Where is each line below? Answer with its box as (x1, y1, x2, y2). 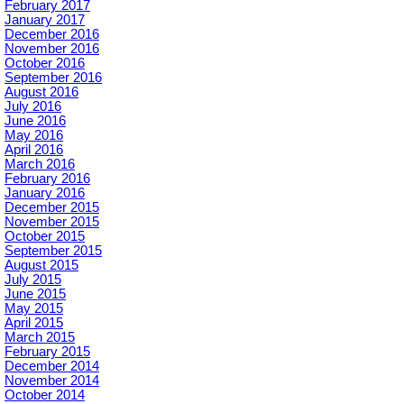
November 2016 (5, 41, 99, 57)
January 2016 (5, 186, 85, 201)
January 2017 (5, 13, 85, 28)
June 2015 (5, 287, 66, 302)
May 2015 (5, 301, 63, 317)
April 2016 (5, 142, 63, 158)
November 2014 (5, 373, 99, 389)
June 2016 (5, 114, 66, 129)
